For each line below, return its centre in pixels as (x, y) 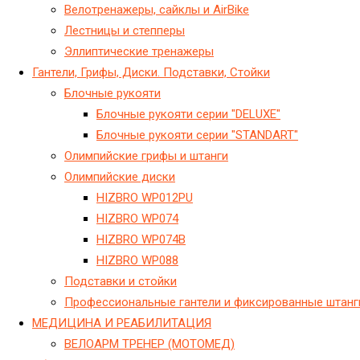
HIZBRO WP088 (137, 260)
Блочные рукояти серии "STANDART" (197, 135)
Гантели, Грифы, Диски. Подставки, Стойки (151, 72)
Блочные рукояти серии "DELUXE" (188, 114)
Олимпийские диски (120, 176)
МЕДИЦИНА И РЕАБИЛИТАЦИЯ (122, 323)
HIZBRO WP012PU (145, 197)
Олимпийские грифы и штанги (146, 155)
